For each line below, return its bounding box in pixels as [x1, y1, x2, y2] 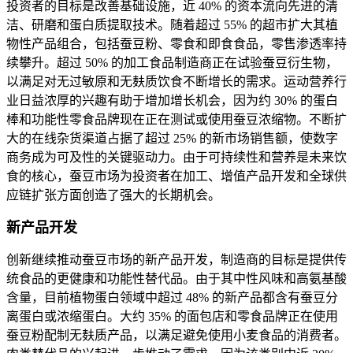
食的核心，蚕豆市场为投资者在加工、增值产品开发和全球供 [6, 169, 347, 184]
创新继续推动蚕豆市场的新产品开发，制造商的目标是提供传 [6, 253, 347, 267]
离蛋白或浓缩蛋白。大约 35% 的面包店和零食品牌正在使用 [6, 310, 338, 324]
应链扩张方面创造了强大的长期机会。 [6, 188, 221, 203]
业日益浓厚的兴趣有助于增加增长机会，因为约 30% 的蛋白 [6, 94, 338, 108]
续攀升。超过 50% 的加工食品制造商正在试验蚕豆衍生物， [6, 56, 338, 70]
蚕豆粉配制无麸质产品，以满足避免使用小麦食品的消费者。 [6, 329, 347, 343]
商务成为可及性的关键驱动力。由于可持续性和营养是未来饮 [6, 150, 347, 165]
